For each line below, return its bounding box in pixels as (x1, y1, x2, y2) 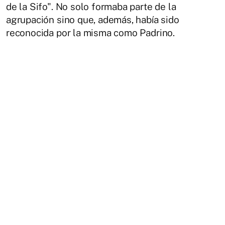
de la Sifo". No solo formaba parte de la (6, 1, 176, 13)
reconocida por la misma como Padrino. (6, 27, 175, 39)
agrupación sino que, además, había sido (6, 14, 179, 26)
